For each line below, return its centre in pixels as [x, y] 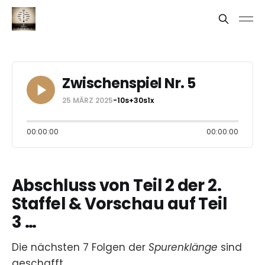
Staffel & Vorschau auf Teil [119, 204]
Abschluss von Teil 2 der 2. [117, 185]
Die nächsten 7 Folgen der [80, 247]
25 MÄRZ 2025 [88, 100]
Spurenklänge [183, 247]
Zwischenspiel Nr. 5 [129, 83]
